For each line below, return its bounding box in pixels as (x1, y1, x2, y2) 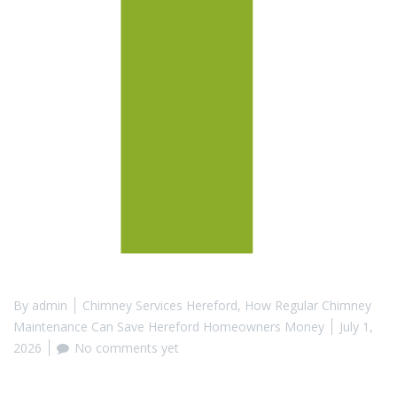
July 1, (339, 318, 373, 336)
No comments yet (74, 339, 179, 357)
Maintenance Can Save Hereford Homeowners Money (13, 318, 324, 336)
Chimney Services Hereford (82, 297, 237, 315)
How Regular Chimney (245, 297, 371, 315)
